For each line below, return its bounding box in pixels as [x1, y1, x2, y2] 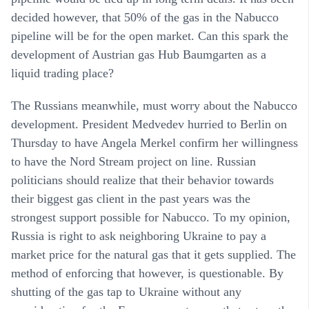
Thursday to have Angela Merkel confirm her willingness [11, 135, 298, 150]
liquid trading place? [11, 66, 114, 80]
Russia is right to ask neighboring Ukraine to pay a [11, 228, 266, 243]
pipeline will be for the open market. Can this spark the [11, 28, 288, 43]
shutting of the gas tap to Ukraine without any [11, 284, 241, 299]
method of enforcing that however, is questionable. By [11, 266, 283, 280]
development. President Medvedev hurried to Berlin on [11, 117, 287, 131]
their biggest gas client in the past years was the [11, 191, 250, 206]
